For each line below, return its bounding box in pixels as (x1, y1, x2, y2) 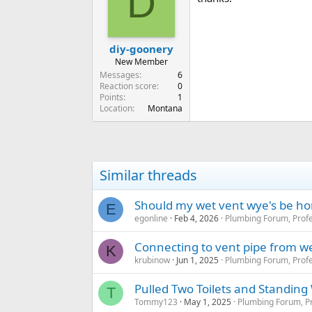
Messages (100, 69, 139, 81)
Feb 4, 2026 (174, 212, 219, 225)
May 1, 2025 (184, 296, 231, 309)
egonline (134, 212, 168, 225)
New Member (114, 56, 168, 68)
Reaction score (100, 80, 157, 93)
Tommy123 (134, 296, 178, 309)
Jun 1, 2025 (176, 254, 219, 267)
